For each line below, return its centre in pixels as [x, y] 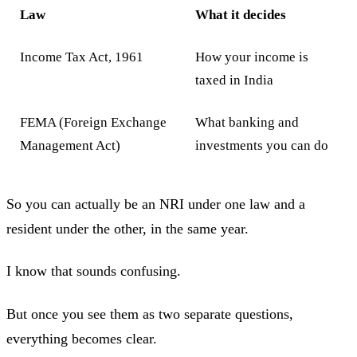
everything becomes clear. [82, 338]
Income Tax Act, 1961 [82, 57]
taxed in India [235, 80]
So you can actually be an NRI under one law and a [156, 204]
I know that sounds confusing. [94, 271]
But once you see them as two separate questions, [150, 314]
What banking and [247, 123]
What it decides [241, 15]
